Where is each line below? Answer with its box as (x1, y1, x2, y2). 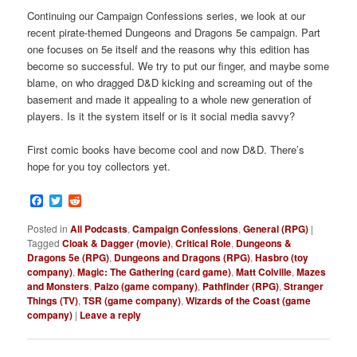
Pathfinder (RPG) (202, 279, 280, 294)
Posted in (27, 222, 69, 236)
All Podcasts (70, 222, 128, 237)
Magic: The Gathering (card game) (77, 265, 232, 280)
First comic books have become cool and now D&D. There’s (27, 142, 305, 158)
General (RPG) (243, 222, 309, 237)
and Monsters (27, 279, 90, 294)
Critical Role (175, 236, 232, 251)
